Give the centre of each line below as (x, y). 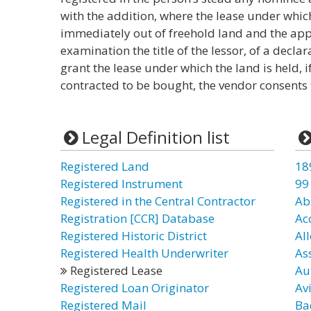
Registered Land (105, 166)
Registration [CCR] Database (137, 218)
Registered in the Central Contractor (158, 201)
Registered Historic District (134, 236)
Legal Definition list (155, 137)
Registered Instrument (121, 184)
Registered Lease (115, 270)
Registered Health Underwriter (144, 253)
